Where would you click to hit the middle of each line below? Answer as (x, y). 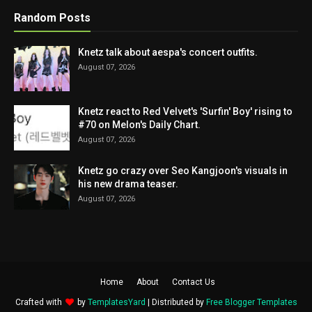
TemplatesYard (116, 302)
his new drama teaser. (128, 184)
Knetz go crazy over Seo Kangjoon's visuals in (183, 171)
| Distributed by (175, 302)
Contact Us (194, 282)
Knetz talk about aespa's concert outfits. (168, 52)
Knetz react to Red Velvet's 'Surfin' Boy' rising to (185, 111)
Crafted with (39, 302)
